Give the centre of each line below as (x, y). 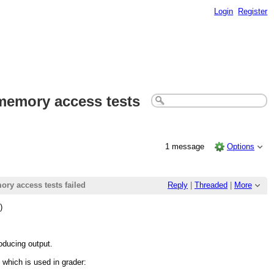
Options (241, 146)
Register (253, 11)
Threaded (211, 185)
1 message (186, 146)
